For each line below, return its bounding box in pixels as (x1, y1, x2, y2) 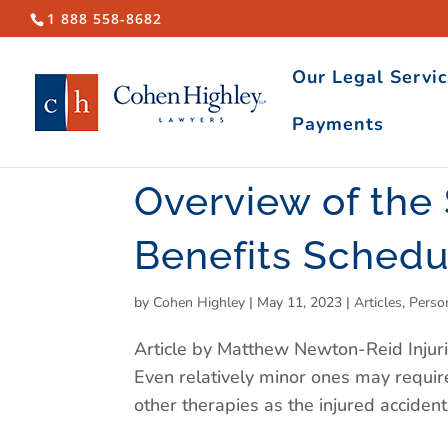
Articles (354, 293, 403, 312)
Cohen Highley (153, 293, 246, 312)
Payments (292, 112, 384, 136)
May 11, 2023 (257, 293, 343, 312)
